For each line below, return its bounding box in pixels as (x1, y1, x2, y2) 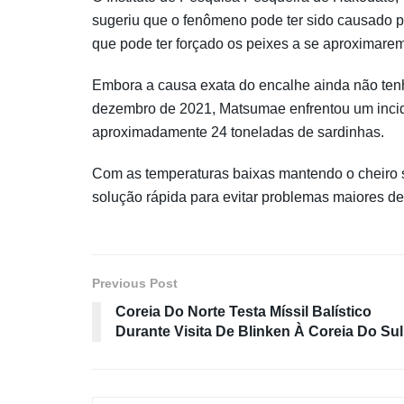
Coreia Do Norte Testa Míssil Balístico (115, 303, 372, 319)
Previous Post (92, 275, 178, 290)
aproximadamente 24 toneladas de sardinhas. (92, 124, 384, 140)
